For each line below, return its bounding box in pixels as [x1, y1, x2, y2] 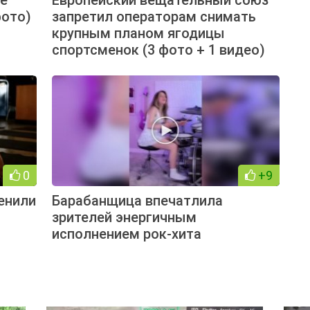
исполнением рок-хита [51, 225, 201, 242]
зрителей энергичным [51, 208, 197, 226]
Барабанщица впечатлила [51, 192, 223, 209]
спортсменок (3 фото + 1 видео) [51, 41, 265, 58]
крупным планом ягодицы [51, 24, 225, 42]
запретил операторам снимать [51, 8, 256, 25]
